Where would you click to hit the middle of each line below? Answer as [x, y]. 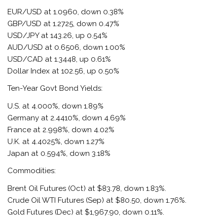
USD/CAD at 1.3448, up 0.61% [59, 59]
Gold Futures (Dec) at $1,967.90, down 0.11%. [86, 212]
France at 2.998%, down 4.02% [61, 129]
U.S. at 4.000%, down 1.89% [56, 106]
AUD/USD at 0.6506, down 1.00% [67, 48]
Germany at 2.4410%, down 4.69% [67, 118]
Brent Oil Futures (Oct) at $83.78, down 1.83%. [87, 188]
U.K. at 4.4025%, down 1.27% [56, 141]
